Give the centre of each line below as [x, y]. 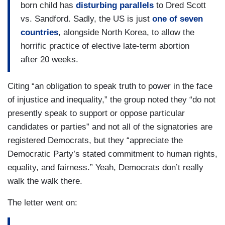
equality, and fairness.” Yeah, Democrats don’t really [105, 167]
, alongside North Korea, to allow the [126, 33]
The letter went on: [42, 202]
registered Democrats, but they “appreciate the [95, 140]
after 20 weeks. [49, 60]
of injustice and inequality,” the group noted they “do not [111, 99]
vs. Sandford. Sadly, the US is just [86, 19]
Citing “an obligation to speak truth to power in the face [110, 86]
